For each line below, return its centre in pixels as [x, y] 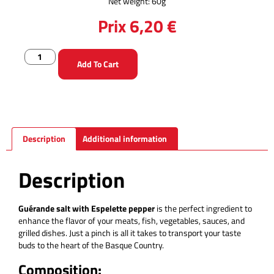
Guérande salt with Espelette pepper [87, 209]
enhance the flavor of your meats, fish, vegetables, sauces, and [131, 221]
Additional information [125, 139]
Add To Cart [98, 64]
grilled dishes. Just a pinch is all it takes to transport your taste [130, 233]
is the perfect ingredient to [203, 209]
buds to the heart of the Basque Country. [91, 245]
